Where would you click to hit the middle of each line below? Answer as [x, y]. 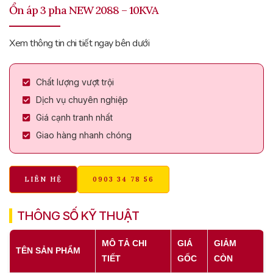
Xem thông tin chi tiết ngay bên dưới [79, 44]
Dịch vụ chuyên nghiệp [82, 100]
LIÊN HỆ [43, 179]
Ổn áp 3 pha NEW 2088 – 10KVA [84, 10]
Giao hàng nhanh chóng [83, 135]
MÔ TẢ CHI [124, 243]
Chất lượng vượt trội [75, 82]
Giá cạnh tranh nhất [74, 118]
